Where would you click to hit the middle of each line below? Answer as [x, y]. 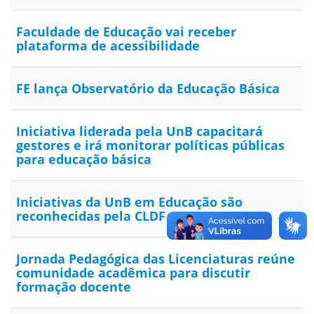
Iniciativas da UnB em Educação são [129, 202]
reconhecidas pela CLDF [91, 216]
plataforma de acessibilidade [108, 46]
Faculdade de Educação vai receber [126, 32]
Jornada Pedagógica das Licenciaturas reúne [156, 259]
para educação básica [84, 159]
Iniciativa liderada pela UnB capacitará [139, 131]
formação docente [74, 287]
